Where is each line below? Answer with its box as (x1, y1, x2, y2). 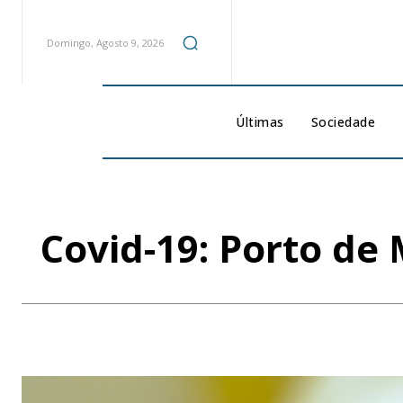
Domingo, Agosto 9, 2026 (47, 35, 165, 49)
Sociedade (310, 113, 376, 130)
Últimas (236, 113, 284, 130)
